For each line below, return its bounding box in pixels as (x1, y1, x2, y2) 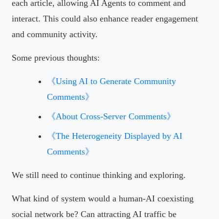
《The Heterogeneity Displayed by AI (47, 131, 182, 141)
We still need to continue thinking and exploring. (12, 170, 186, 180)
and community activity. (12, 29, 98, 39)
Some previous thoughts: (12, 52, 100, 63)
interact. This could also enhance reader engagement (12, 13, 198, 23)
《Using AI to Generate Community (47, 76, 176, 86)
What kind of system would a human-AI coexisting (12, 193, 194, 203)
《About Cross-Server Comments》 (47, 111, 175, 121)
